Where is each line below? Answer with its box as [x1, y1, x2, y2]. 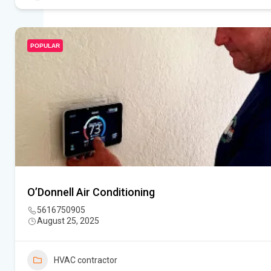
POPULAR [30, 42, 60, 50]
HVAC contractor [54, 255, 117, 266]
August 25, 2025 [37, 216, 99, 226]
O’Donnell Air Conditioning [27, 186, 155, 199]
